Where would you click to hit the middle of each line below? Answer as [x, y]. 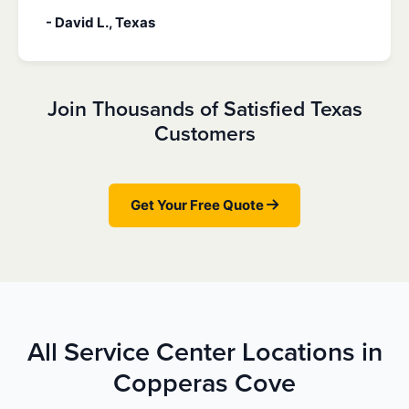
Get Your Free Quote [199, 205]
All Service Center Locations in [204, 353]
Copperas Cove [204, 384]
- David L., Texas [100, 23]
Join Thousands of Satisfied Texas [204, 110]
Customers [204, 135]
